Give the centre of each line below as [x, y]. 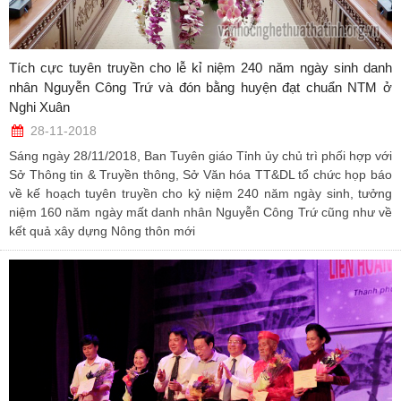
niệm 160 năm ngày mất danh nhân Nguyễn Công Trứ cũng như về [200, 213]
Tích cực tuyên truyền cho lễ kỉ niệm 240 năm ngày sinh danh [200, 68]
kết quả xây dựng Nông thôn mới [102, 231]
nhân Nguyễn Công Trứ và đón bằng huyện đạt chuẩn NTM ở [200, 88]
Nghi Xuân [39, 107]
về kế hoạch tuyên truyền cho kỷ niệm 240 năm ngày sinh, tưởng [200, 194]
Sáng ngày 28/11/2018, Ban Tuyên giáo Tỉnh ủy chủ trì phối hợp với [200, 156]
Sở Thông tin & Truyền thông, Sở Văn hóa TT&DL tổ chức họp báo [200, 175]
